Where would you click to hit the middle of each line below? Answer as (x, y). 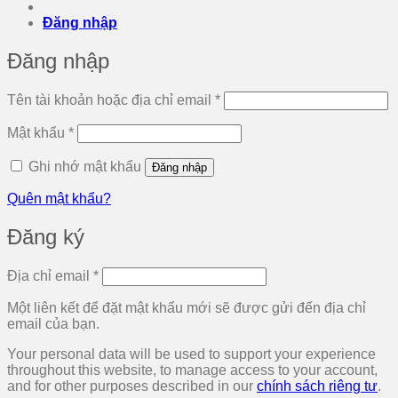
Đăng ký (46, 236)
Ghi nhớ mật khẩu (85, 166)
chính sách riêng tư (317, 386)
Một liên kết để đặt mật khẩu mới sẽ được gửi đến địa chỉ (187, 307)
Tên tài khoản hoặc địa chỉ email (111, 99)
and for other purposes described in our (132, 386)
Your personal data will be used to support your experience (191, 354)
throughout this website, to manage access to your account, (192, 370)
